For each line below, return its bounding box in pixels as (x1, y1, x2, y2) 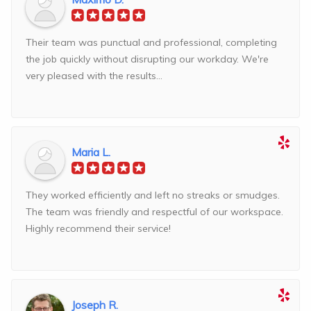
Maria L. (72, 145, 110, 160)
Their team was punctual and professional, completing (26, 36, 277, 49)
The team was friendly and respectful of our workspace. (26, 205, 283, 219)
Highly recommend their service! (26, 222, 171, 235)
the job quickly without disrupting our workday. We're (26, 53, 269, 66)
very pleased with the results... (26, 69, 162, 83)
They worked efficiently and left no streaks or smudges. (26, 189, 280, 202)
